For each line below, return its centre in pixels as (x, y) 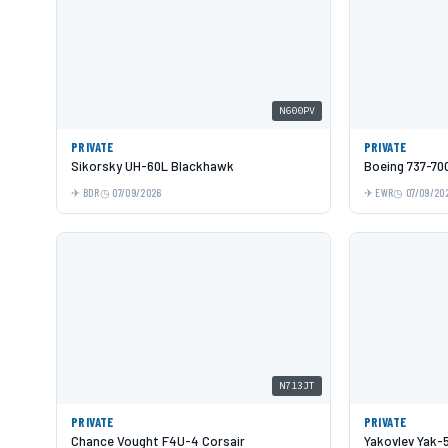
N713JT (296, 386)
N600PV (296, 110)
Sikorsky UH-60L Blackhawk (152, 165)
